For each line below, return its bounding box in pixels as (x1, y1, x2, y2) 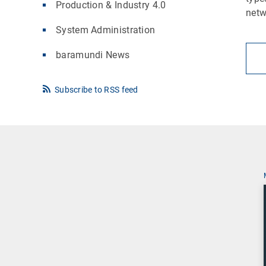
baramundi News (56, 49, 130, 61)
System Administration (56, 24, 156, 36)
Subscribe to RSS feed (55, 84, 138, 94)
